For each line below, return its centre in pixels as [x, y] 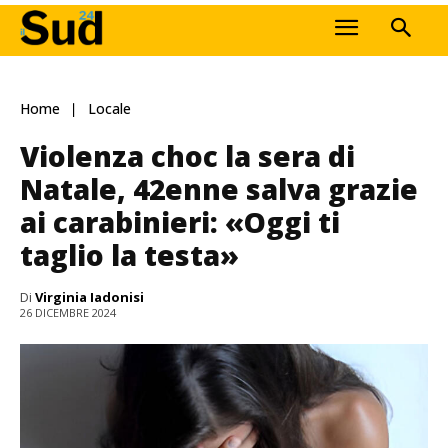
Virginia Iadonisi [89, 296]
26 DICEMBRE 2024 [68, 313]
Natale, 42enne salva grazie [219, 188]
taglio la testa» [129, 254]
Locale [109, 109]
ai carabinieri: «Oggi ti [180, 221]
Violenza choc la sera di [187, 155]
